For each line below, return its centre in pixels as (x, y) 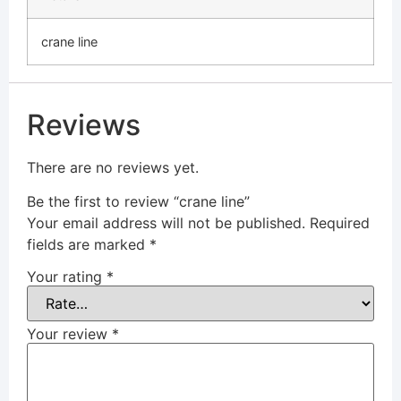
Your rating (67, 276)
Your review (69, 333)
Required (340, 223)
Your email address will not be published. (166, 223)
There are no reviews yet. (113, 167)
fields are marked (88, 245)
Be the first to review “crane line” (138, 202)
